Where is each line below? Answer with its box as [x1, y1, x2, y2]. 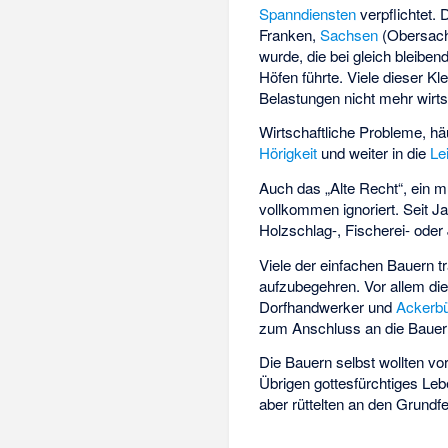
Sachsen [320, 23, 379, 45]
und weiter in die [317, 142, 431, 164]
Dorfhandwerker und [259, 295, 397, 317]
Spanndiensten [259, 2, 357, 24]
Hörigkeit [259, 142, 318, 164]
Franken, [259, 23, 321, 45]
